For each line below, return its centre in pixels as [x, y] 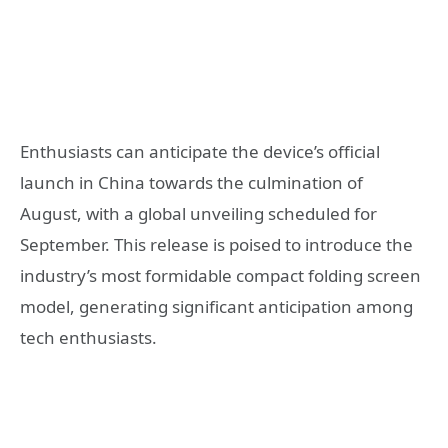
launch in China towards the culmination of [191, 182]
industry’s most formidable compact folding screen [220, 275]
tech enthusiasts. [88, 337]
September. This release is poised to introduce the [216, 244]
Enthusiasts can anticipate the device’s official [200, 151]
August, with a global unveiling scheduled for [198, 213]
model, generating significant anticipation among [216, 306]
